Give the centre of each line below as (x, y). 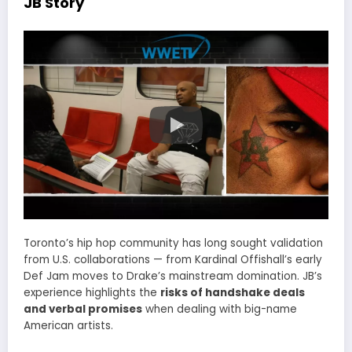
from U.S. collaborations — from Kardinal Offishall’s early (173, 259)
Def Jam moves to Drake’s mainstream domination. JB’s (173, 276)
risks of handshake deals (233, 292)
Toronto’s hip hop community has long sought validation (173, 243)
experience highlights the (92, 292)
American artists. (68, 325)
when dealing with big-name (220, 309)
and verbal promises (83, 309)
